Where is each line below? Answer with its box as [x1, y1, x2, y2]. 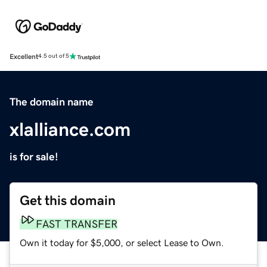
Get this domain [20, 193, 116, 207]
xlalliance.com [10, 119, 131, 139]
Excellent [10, 52, 38, 60]
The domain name [10, 96, 94, 107]
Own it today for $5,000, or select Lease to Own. [20, 237, 224, 247]
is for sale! [10, 151, 58, 162]
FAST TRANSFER [36, 218, 117, 229]
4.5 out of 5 [38, 53, 69, 60]
